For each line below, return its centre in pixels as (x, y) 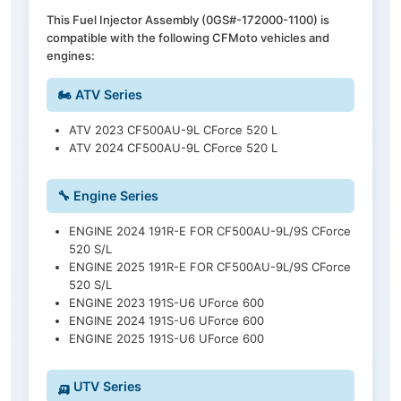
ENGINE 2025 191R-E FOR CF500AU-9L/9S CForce (210, 267)
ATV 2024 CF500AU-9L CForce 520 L (173, 148)
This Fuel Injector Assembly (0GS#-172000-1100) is (188, 20)
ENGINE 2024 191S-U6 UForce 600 (166, 321)
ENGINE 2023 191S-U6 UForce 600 (166, 303)
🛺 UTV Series (99, 387)
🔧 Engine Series (108, 196)
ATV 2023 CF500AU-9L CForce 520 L (173, 130)
